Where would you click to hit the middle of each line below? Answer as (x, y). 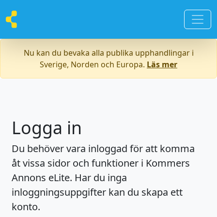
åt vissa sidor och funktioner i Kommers (101, 163)
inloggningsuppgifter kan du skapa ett (97, 192)
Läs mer (162, 64)
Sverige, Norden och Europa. (93, 64)
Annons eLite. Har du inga (69, 178)
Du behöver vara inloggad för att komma (103, 148)
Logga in (47, 127)
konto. (26, 207)
